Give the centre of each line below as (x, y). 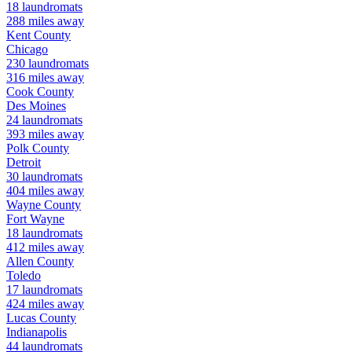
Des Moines (36, 106)
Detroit (24, 163)
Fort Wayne (35, 219)
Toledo (24, 276)
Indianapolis (37, 332)
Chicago (27, 49)
